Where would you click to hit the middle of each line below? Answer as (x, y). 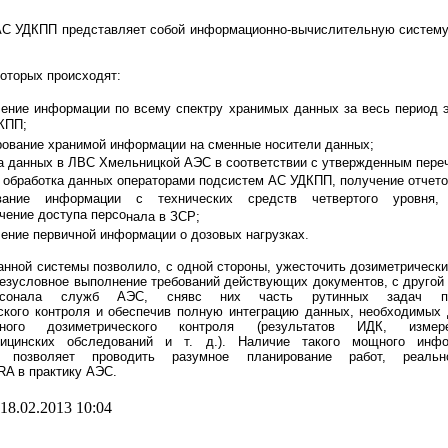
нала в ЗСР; (165, 216)
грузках (282, 234)
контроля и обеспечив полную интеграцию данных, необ (211, 311)
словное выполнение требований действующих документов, (206, 281)
